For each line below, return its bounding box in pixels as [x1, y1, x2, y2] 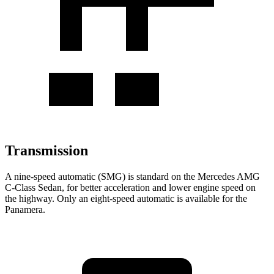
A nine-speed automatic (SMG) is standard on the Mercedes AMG [5, 171, 260, 182]
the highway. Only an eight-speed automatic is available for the [5, 193, 247, 204]
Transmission [5, 143, 88, 159]
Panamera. [5, 204, 45, 215]
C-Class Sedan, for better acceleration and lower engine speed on [5, 182, 256, 193]
